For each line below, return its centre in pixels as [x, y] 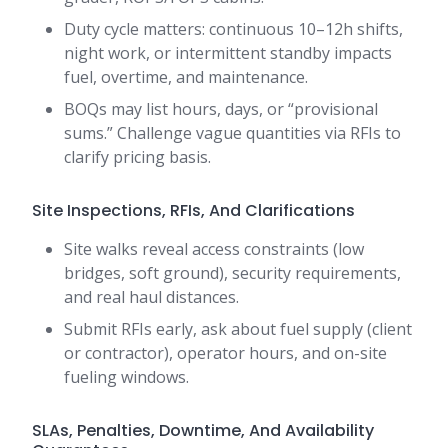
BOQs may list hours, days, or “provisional [221, 109]
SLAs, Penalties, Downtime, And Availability [203, 431]
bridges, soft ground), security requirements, [232, 273]
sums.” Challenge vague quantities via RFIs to [232, 133]
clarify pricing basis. [137, 157]
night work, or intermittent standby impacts [228, 53]
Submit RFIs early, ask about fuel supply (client [238, 329]
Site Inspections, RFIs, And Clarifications [193, 211]
